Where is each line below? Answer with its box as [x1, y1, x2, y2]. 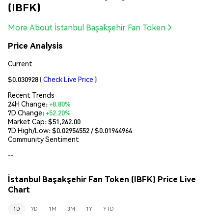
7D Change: [8, 108, 46, 117]
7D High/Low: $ [8, 125, 56, 135]
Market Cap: [8, 116, 48, 126]
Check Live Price [43, 74, 93, 83]
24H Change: [8, 99, 49, 108]
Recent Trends [8, 90, 55, 99]
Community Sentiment [8, 134, 79, 143]
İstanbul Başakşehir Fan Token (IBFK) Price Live [8, 174, 196, 185]
